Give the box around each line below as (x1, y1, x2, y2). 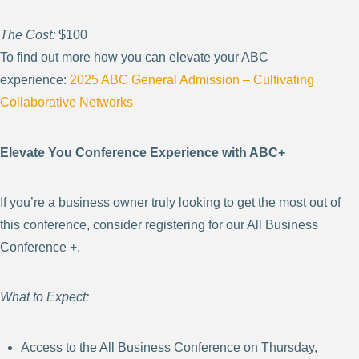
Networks (79, 95, 133, 110)
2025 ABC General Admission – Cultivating (70, 73, 314, 87)
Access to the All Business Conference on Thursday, (21, 340, 318, 354)
